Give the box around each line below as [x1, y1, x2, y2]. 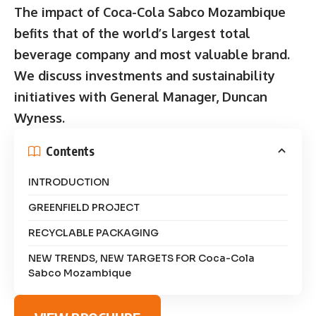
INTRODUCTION [28, 176, 109, 189]
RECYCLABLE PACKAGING [28, 226, 159, 240]
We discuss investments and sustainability [14, 68, 275, 84]
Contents [46, 142, 95, 159]
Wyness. [14, 110, 65, 126]
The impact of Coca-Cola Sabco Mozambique [14, 4, 286, 20]
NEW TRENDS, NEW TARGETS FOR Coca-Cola [28, 252, 255, 265]
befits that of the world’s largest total [14, 25, 250, 42]
